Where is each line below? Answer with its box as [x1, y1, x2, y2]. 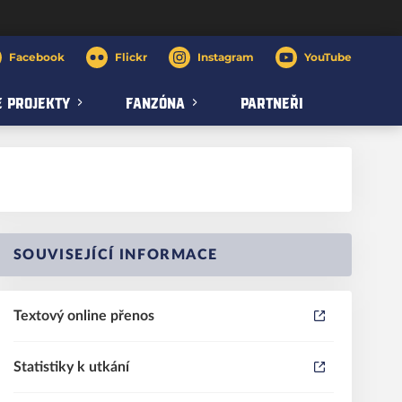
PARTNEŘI [240, 94, 303, 110]
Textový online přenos [13, 309, 154, 323]
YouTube [304, 50, 352, 64]
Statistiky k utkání [13, 360, 129, 374]
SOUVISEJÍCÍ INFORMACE [13, 248, 218, 262]
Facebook [9, 50, 65, 64]
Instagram [197, 50, 254, 64]
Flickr [115, 50, 147, 64]
